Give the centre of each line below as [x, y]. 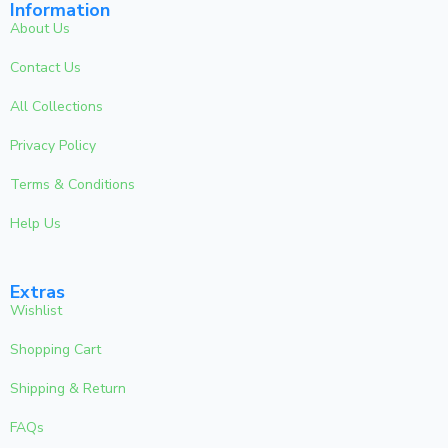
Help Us [35, 223]
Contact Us [45, 67]
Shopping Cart [55, 349]
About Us [40, 28]
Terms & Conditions [72, 184]
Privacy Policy [53, 145]
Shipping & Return [68, 388]
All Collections [56, 106]
